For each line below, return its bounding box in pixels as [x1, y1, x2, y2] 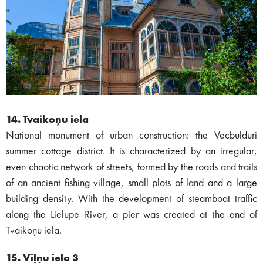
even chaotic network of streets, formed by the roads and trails [6, 161, 257, 173]
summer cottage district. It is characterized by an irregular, [6, 146, 257, 157]
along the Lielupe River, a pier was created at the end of [6, 209, 257, 220]
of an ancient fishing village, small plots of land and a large [6, 177, 257, 188]
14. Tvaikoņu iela [6, 114, 89, 125]
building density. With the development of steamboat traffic [6, 193, 257, 204]
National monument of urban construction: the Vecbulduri [6, 130, 257, 141]
